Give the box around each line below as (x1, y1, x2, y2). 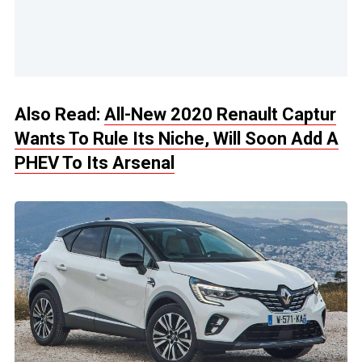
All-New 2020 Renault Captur (104, 104, 336, 125)
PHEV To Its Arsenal (15, 153, 175, 174)
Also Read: (15, 104, 104, 125)
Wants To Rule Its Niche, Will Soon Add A (15, 128, 339, 149)
